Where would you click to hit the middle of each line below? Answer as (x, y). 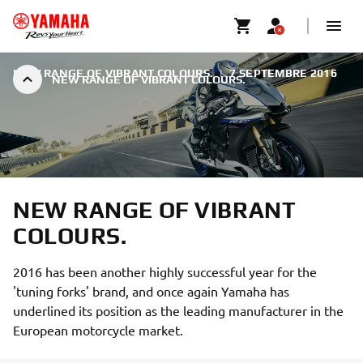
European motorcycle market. (98, 330)
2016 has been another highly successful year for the (165, 271)
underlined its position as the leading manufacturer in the (178, 310)
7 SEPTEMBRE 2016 (283, 73)
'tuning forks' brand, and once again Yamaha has (151, 291)
